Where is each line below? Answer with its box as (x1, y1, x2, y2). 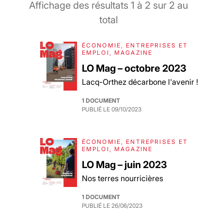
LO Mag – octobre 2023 (81, 62, 186, 74)
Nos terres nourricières (81, 173, 163, 183)
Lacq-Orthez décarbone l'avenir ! (81, 77, 198, 87)
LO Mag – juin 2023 (81, 159, 167, 170)
